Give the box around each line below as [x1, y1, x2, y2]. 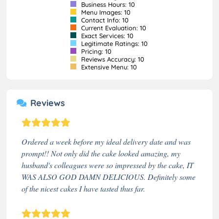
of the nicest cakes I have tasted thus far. [22, 183, 145, 194]
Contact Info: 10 [79, 16, 129, 24]
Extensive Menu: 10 [79, 63, 137, 71]
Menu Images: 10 [79, 8, 131, 16]
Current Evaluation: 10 [79, 23, 146, 32]
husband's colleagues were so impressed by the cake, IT [22, 159, 194, 170]
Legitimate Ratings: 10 [79, 39, 148, 47]
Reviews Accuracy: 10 [79, 55, 144, 63]
